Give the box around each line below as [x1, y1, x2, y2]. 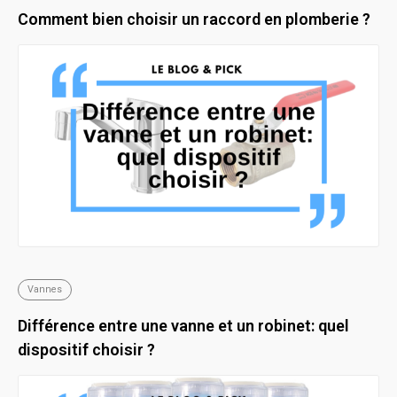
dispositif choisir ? [18, 340, 155, 360]
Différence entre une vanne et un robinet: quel [18, 316, 349, 336]
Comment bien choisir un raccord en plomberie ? [18, 10, 370, 29]
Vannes [27, 284, 62, 296]
